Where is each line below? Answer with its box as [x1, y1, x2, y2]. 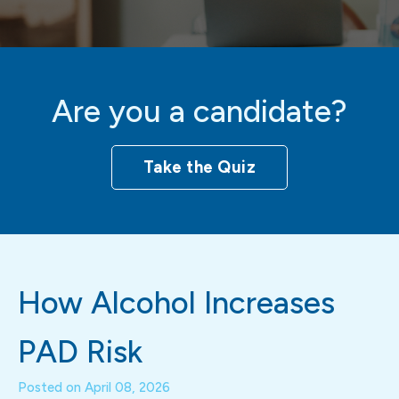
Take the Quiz [142, 157, 256, 178]
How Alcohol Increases [18, 284, 335, 322]
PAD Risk [18, 333, 142, 371]
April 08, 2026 [85, 379, 170, 396]
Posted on [18, 379, 85, 396]
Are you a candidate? [52, 93, 347, 131]
